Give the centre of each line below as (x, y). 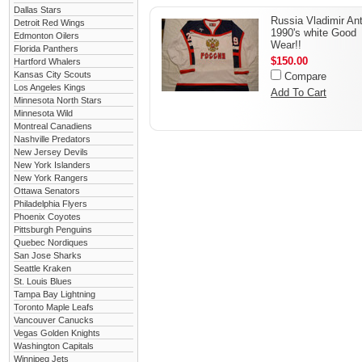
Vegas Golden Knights (57, 333)
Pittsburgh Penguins (53, 229)
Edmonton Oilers (46, 36)
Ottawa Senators (47, 191)
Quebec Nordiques (51, 242)
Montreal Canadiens (53, 126)
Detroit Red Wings (49, 23)
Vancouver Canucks (54, 320)
